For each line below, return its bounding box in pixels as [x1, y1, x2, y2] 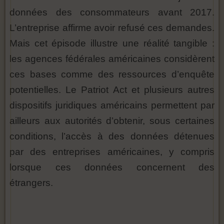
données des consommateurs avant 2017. [9, 7, 214, 17]
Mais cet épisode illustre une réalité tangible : [9, 38, 214, 48]
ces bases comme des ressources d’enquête [9, 69, 214, 79]
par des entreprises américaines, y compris [9, 146, 214, 157]
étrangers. [9, 177, 53, 188]
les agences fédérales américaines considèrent [9, 53, 214, 64]
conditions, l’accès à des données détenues [9, 131, 214, 141]
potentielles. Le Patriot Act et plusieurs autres [9, 84, 214, 95]
